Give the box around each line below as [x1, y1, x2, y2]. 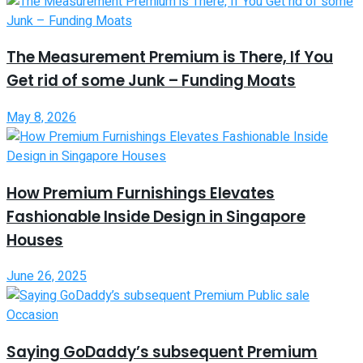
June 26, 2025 [6, 267, 87, 287]
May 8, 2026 [6, 108, 76, 127]
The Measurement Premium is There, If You [6, 46, 333, 69]
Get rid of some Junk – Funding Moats [6, 70, 296, 92]
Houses [6, 228, 63, 251]
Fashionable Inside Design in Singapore [6, 205, 305, 228]
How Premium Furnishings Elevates [6, 181, 275, 204]
